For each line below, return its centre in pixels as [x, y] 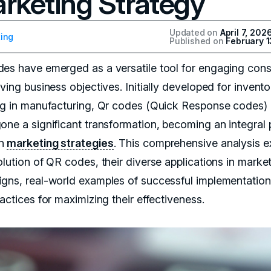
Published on [198, 41]
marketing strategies [60, 143]
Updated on [195, 32]
